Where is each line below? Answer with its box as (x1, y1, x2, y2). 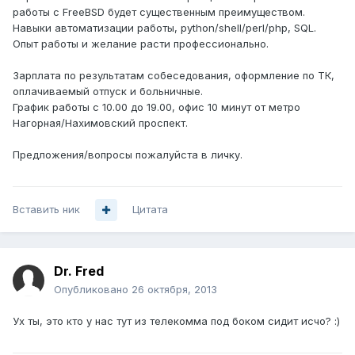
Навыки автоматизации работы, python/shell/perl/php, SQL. (13, 21, 316, 35)
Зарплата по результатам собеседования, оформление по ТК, (13, 69, 334, 82)
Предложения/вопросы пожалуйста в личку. (13, 148, 242, 162)
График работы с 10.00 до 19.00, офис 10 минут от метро (13, 101, 300, 114)
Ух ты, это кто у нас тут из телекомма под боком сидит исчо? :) (13, 315, 340, 328)
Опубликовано (54, 283, 132, 296)
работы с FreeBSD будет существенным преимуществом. (13, 6, 305, 19)
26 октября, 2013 (132, 283, 217, 296)
